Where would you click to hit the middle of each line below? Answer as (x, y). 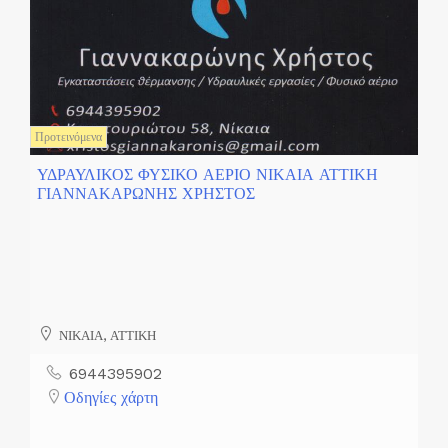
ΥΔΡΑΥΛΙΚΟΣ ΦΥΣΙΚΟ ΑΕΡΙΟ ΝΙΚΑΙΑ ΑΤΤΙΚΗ (207, 175)
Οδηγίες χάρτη (111, 397)
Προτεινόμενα (68, 137)
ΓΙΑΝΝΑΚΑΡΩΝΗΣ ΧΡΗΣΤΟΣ (146, 194)
